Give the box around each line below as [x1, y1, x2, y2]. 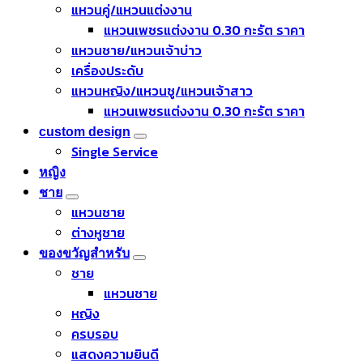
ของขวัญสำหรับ [39, 246, 130, 260]
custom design [39, 124, 130, 139]
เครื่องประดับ [71, 60, 143, 80]
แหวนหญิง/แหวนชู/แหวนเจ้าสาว [71, 80, 253, 100]
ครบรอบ [71, 323, 118, 344]
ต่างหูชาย [71, 222, 125, 242]
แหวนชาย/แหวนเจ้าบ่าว [71, 40, 202, 60]
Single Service [71, 141, 158, 161]
